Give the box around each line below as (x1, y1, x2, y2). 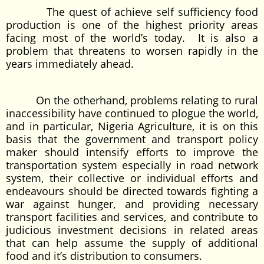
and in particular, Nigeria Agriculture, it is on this (6, 119, 258, 133)
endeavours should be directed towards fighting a (6, 184, 258, 198)
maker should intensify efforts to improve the (6, 145, 258, 159)
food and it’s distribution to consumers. (6, 249, 202, 263)
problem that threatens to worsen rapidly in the (6, 44, 258, 58)
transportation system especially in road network (6, 158, 258, 172)
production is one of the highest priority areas (6, 18, 258, 32)
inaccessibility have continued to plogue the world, (6, 106, 258, 120)
